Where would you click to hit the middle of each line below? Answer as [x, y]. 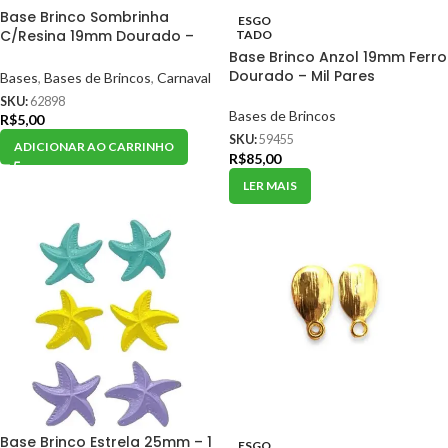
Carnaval [184, 77]
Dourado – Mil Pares [302, 76]
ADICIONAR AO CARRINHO [94, 146]
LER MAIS [270, 185]
